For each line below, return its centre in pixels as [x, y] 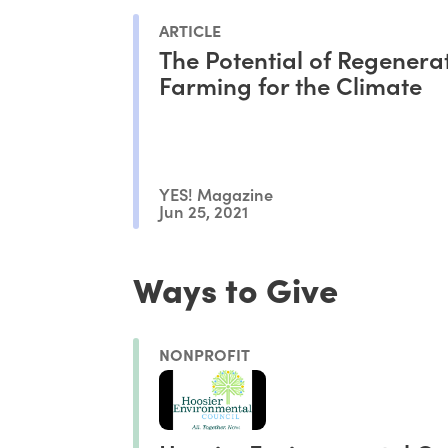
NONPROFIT [205, 353]
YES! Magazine [216, 193]
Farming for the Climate [291, 85]
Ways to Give [236, 288]
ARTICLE [190, 30]
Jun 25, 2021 [204, 211]
